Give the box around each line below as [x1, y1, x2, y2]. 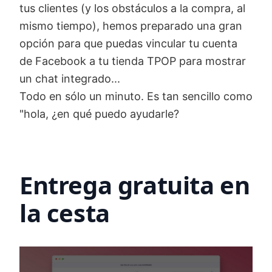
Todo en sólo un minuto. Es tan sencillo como [19, 90, 253, 103]
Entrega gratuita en [19, 168, 250, 202]
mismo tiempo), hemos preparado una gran [19, 19, 242, 33]
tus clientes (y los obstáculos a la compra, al [19, 2, 245, 15]
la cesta [19, 196, 110, 230]
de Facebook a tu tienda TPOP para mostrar [19, 55, 246, 68]
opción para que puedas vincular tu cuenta [19, 37, 237, 50]
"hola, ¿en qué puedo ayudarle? [19, 107, 179, 121]
